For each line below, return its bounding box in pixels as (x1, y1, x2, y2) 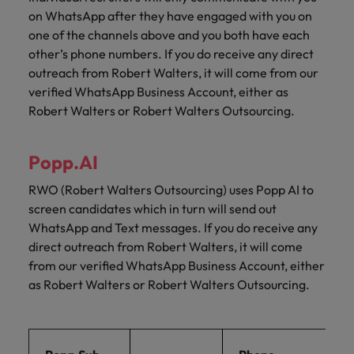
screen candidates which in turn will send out (28, 200, 277, 217)
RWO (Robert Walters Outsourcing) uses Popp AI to (28, 181, 314, 198)
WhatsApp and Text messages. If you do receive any (28, 219, 318, 235)
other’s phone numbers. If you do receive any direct (28, 45, 314, 62)
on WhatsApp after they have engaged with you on (28, 7, 312, 24)
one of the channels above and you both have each (28, 26, 310, 43)
